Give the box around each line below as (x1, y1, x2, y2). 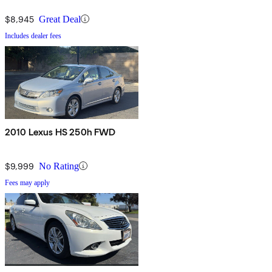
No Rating (39, 160, 79, 171)
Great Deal (39, 13, 81, 24)
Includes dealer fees (5, 31, 61, 40)
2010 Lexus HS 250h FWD (5, 126, 116, 138)
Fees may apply (5, 178, 50, 187)
